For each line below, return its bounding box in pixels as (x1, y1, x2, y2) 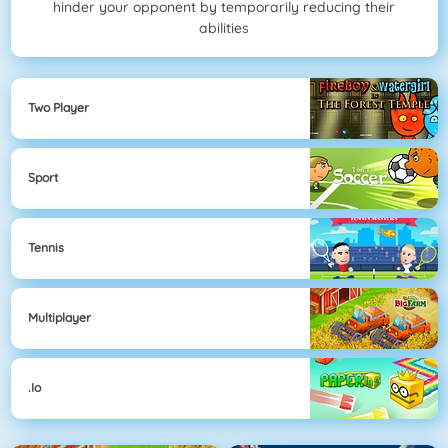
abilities (199, 19, 249, 38)
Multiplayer (28, 310, 91, 326)
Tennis (28, 240, 64, 256)
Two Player (28, 100, 89, 116)
